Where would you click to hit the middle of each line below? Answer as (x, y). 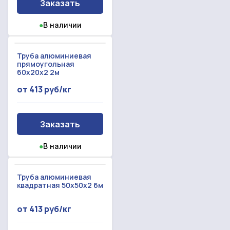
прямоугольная (46, 64)
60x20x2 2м (38, 72)
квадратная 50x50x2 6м (60, 185)
